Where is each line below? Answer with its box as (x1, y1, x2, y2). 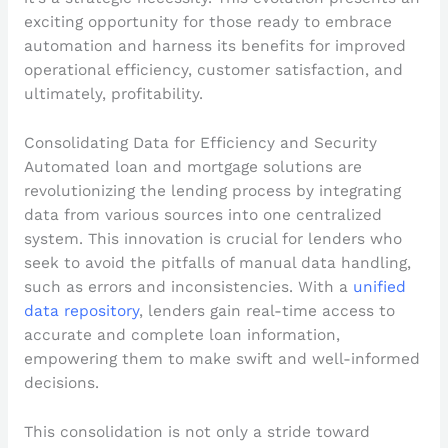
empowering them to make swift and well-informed (23, 349, 420, 368)
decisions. (23, 373, 99, 392)
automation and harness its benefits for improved (23, 37, 406, 56)
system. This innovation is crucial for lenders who (23, 229, 402, 248)
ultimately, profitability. (23, 85, 203, 104)
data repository (23, 301, 139, 320)
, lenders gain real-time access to (138, 301, 395, 320)
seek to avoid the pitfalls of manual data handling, (23, 253, 411, 272)
